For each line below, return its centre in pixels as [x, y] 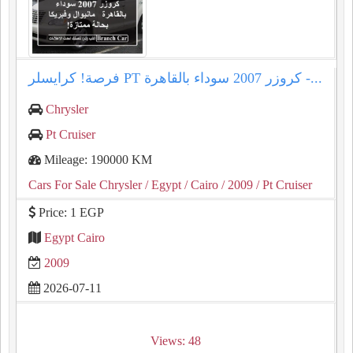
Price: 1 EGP [70, 212]
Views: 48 [175, 341]
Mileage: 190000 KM [97, 160]
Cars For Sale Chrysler [85, 185]
